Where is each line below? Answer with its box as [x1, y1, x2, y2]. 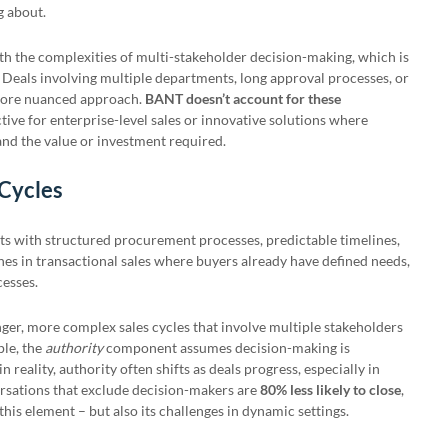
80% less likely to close [260, 381, 401, 398]
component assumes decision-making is [103, 339, 350, 356]
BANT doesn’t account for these [145, 90, 341, 107]
